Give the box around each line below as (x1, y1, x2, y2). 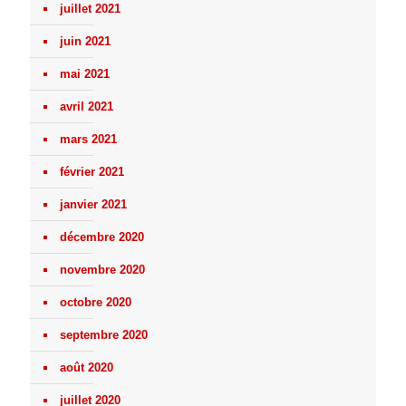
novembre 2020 (60, 263, 145, 277)
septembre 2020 (60, 328, 148, 343)
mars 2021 (60, 132, 117, 147)
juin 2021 (60, 34, 111, 49)
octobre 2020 (60, 295, 131, 310)
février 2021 (60, 165, 124, 179)
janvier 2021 (60, 198, 127, 212)
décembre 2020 (60, 230, 144, 245)
